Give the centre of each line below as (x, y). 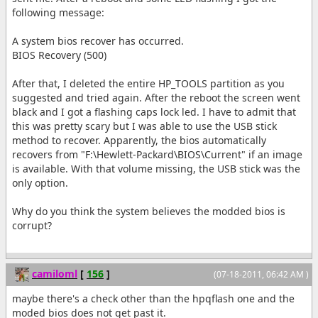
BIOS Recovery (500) (59, 55)
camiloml (55, 274)
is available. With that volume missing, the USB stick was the (156, 169)
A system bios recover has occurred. (98, 41)
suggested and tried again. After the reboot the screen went (156, 98)
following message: (58, 12)
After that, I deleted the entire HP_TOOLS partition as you (148, 83)
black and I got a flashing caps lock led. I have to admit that (154, 112)
